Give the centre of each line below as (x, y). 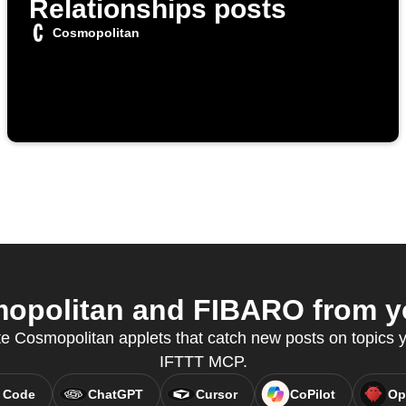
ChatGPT (115, 395)
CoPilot (312, 395)
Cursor (216, 395)
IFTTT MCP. (203, 362)
